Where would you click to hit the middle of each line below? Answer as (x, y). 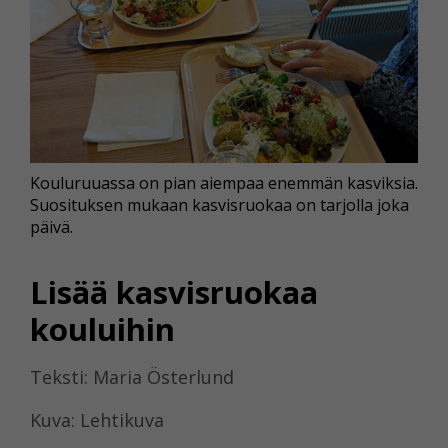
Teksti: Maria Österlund (132, 376)
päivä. (51, 227)
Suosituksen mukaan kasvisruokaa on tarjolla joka (219, 205)
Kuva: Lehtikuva (97, 419)
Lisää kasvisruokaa (174, 291)
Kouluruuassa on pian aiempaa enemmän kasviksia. (224, 183)
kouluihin (102, 328)
